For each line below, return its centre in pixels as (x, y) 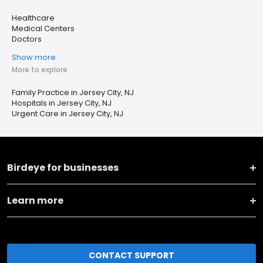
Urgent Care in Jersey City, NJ (68, 114)
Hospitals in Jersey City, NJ (62, 103)
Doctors (27, 39)
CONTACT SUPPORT (131, 255)
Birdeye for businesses (63, 168)
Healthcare (33, 18)
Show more (34, 58)
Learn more (35, 201)
